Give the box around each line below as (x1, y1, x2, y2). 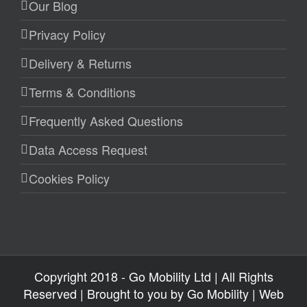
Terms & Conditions (29, 82, 136, 101)
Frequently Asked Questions (29, 111, 183, 130)
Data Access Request (29, 140, 147, 158)
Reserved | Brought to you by (23, 284, 187, 302)
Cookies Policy (29, 169, 110, 187)
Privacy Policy (29, 25, 106, 43)
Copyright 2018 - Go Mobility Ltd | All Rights (34, 267, 273, 285)
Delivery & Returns (29, 53, 132, 72)
